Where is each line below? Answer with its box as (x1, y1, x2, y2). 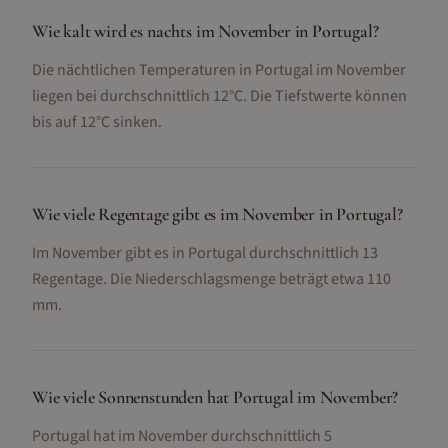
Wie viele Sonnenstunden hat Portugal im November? (32, 386, 399, 408)
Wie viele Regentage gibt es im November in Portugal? (32, 203, 403, 225)
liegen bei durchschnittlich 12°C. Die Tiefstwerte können (32, 85, 407, 107)
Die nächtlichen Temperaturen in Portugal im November (32, 59, 406, 81)
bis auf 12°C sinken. (32, 111, 162, 133)
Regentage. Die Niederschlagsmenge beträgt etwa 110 (32, 268, 391, 290)
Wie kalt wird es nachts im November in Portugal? (32, 20, 379, 42)
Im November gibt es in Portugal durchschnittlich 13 (32, 242, 378, 264)
